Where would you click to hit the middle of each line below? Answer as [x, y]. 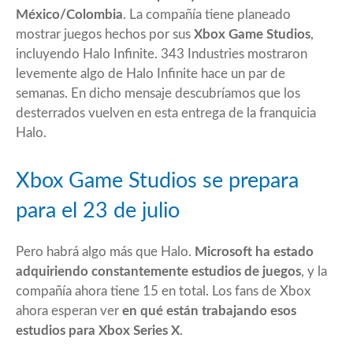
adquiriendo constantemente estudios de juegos [158, 271]
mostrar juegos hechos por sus [105, 34]
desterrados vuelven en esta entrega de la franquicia [166, 113]
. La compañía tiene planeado [207, 14]
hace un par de [242, 73]
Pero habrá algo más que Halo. [105, 251]
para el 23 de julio [98, 210]
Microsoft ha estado [254, 251]
